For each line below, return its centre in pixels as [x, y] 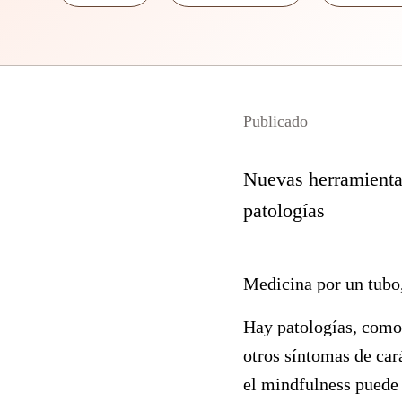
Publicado [275, 121]
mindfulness [308, 384]
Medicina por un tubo [321, 284]
